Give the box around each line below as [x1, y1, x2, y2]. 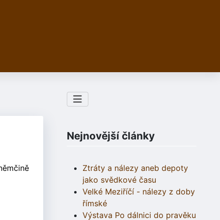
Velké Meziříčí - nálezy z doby [82, 187, 195, 197]
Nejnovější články [67, 130, 155, 142]
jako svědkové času [82, 175, 156, 185]
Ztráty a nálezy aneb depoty [82, 163, 188, 173]
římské [82, 198, 107, 209]
